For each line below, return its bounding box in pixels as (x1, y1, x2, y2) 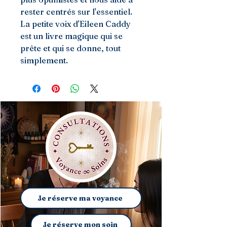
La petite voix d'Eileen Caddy (20, 19, 131, 29)
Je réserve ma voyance (37, 194, 123, 203)
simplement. (20, 55, 68, 65)
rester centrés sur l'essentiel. (20, 7, 132, 17)
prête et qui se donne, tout (20, 43, 121, 53)
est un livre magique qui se (20, 31, 123, 41)
